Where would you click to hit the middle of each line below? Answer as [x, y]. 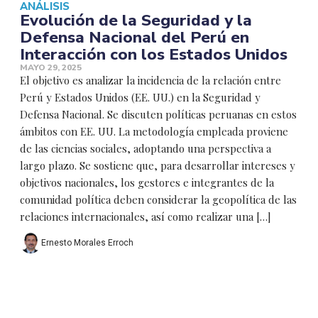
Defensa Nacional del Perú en [135, 38]
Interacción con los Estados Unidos [154, 55]
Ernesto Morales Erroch [87, 242]
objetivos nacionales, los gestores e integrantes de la [147, 183]
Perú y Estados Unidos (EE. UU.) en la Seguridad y [140, 98]
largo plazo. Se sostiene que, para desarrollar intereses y [158, 166]
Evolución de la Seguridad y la [136, 21]
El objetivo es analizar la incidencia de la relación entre [150, 81]
